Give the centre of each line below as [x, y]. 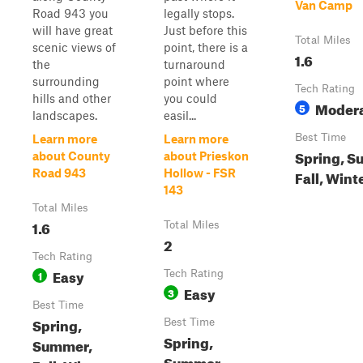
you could [190, 98]
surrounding [66, 81]
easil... [180, 115]
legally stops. [199, 13]
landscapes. [65, 115]
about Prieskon [206, 156]
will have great [73, 30]
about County [71, 156]
